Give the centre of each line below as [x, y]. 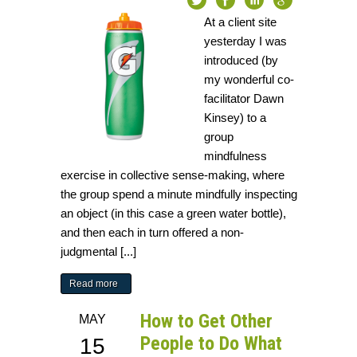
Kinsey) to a [235, 118]
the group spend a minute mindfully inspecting [179, 194]
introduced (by [241, 61]
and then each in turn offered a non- [153, 233]
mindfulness [236, 156]
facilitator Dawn [244, 99]
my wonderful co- [249, 80]
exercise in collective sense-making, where [173, 175]
